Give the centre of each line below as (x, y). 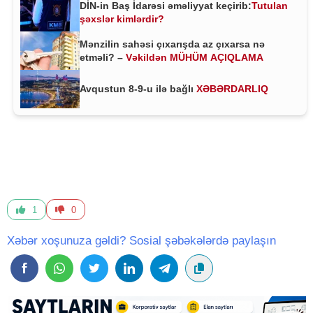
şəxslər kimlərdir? (122, 19)
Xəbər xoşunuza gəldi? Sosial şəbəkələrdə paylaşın (141, 241)
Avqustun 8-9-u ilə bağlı (138, 89)
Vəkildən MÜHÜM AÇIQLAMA (197, 57)
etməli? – (103, 57)
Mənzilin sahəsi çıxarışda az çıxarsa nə (172, 44)
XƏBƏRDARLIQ (232, 89)
